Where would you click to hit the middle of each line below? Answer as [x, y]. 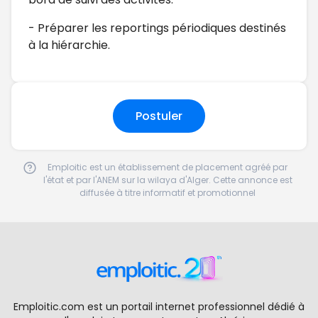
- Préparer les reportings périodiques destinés [157, 28]
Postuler [159, 116]
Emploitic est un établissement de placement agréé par [168, 167]
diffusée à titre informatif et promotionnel [168, 193]
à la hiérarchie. [69, 45]
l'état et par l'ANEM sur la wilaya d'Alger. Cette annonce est [168, 180]
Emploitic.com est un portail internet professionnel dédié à [159, 307]
